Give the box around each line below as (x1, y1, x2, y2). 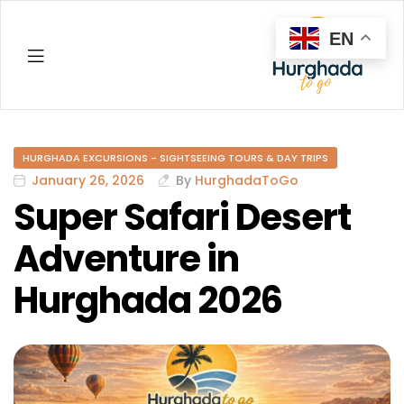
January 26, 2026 (32, 171, 144, 190)
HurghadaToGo (195, 171, 298, 190)
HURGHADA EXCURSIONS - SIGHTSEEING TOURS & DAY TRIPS (23, 151, 328, 166)
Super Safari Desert (14, 192, 351, 243)
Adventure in (14, 234, 239, 285)
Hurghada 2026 (14, 275, 282, 326)
